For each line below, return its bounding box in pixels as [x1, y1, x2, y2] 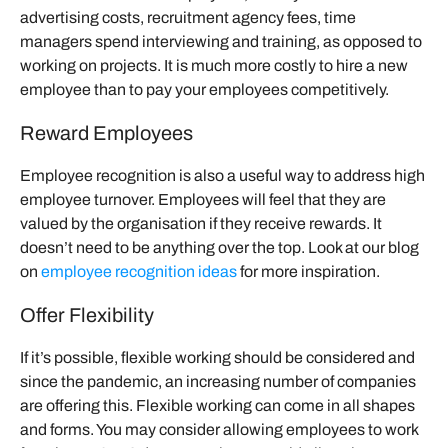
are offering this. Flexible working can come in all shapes [20, 396, 415, 414]
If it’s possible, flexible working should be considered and [20, 348, 415, 366]
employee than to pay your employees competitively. [20, 80, 389, 98]
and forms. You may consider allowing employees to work [20, 420, 418, 438]
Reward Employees [20, 121, 193, 144]
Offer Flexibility [20, 303, 154, 326]
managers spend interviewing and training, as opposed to [20, 32, 422, 50]
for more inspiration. [237, 262, 380, 280]
